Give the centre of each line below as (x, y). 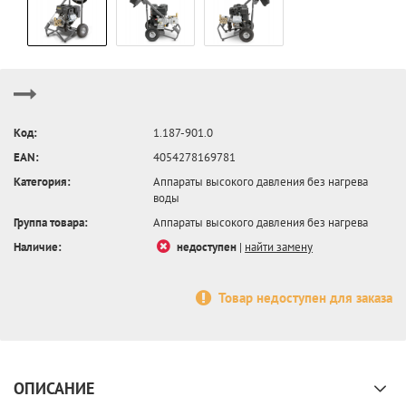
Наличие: (38, 246)
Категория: (42, 181)
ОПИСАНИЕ (54, 388)
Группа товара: (51, 222)
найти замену (279, 246)
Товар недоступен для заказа (305, 298)
